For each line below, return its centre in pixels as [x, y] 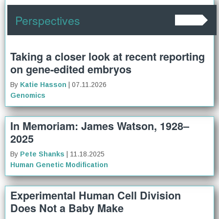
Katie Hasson [43, 84]
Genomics [28, 95]
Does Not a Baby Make [67, 208]
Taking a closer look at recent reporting [108, 56]
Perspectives [48, 20]
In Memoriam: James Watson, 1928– [100, 126]
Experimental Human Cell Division [96, 196]
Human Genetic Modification [59, 164]
